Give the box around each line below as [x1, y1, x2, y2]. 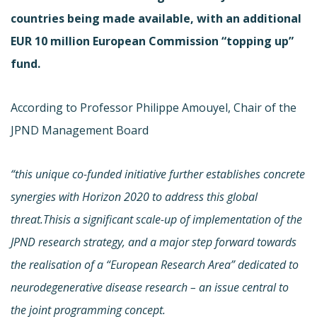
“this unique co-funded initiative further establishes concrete [11, 166, 305, 182]
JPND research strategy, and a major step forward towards [11, 234, 296, 250]
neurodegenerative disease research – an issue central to [11, 279, 289, 295]
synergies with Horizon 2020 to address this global [11, 188, 258, 204]
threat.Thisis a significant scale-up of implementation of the [11, 211, 302, 227]
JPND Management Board [11, 122, 149, 138]
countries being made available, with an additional [11, 10, 301, 26]
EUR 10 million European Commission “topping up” [11, 33, 294, 49]
